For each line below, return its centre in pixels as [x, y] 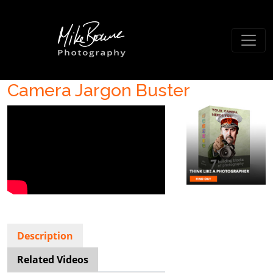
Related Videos [53, 259]
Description [45, 236]
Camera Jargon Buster [99, 90]
